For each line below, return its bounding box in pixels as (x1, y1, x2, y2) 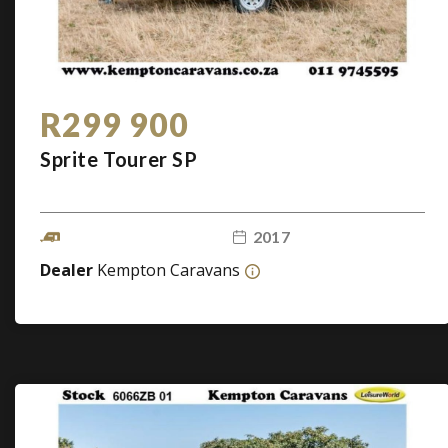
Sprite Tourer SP (40, 147, 198, 171)
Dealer (40, 259, 97, 281)
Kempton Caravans (97, 259, 240, 281)
